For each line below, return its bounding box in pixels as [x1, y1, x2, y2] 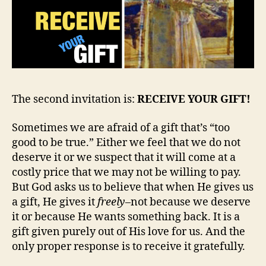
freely [97, 195, 125, 209]
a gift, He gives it [12, 195, 97, 209]
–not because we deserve [125, 195, 251, 209]
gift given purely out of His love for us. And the [12, 224, 245, 239]
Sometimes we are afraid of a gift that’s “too [12, 121, 230, 135]
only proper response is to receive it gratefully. [12, 239, 245, 254]
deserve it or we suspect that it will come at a [12, 150, 236, 164]
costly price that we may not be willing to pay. [12, 165, 241, 179]
